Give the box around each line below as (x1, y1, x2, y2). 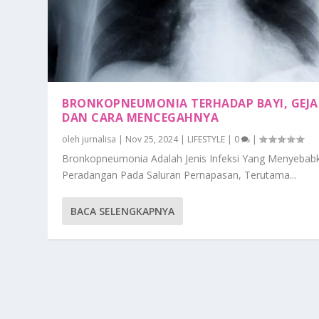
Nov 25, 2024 (125, 133, 179, 145)
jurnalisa (82, 133, 117, 145)
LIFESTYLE (187, 133, 226, 145)
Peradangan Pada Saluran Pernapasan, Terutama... (62, 168, 297, 182)
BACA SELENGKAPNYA (70, 204, 175, 218)
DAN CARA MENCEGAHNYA (62, 110, 219, 125)
